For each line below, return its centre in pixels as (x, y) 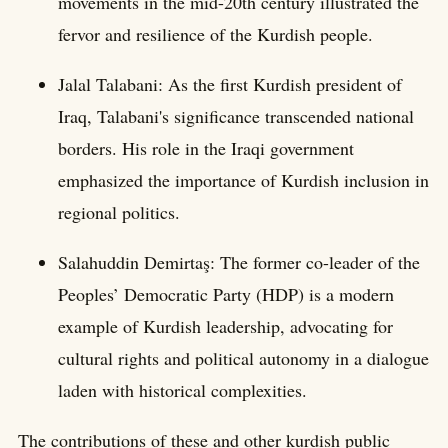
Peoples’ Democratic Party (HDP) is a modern (226, 293)
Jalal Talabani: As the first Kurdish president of (230, 83)
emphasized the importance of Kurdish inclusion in (243, 179)
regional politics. (119, 211)
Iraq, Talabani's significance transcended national (236, 115)
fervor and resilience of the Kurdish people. (215, 33)
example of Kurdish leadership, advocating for (225, 325)
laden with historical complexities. (182, 389)
